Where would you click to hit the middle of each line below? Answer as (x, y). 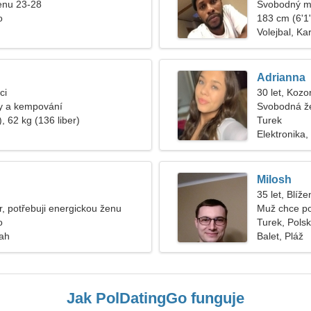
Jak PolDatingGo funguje (155, 298)
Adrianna (281, 77)
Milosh (274, 179)
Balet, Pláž (280, 236)
